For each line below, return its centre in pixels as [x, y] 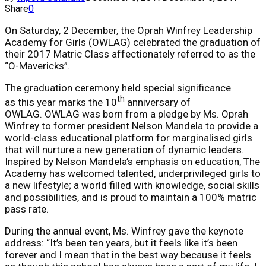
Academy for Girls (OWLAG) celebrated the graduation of [133, 42]
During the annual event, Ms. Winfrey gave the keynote [124, 231]
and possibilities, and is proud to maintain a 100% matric [131, 197]
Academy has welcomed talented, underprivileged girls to [133, 173]
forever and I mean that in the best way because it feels [128, 254]
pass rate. [27, 209]
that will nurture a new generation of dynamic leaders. [124, 149]
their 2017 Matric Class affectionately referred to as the [130, 54]
